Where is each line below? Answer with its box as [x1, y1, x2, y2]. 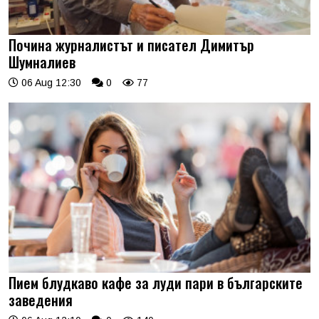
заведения [9, 288, 73, 310]
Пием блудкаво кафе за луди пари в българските [9, 271, 303, 293]
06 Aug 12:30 [19, 77, 81, 89]
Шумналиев [9, 51, 75, 73]
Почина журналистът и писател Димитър [9, 34, 254, 56]
